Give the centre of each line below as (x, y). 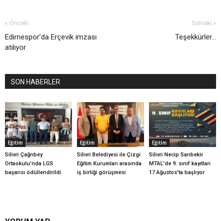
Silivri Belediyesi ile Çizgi (109, 154)
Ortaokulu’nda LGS (29, 163)
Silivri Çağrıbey (24, 154)
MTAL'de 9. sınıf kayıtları (180, 163)
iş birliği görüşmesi (101, 172)
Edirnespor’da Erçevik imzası (51, 37)
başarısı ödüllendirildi (33, 172)
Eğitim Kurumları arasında (109, 163)
